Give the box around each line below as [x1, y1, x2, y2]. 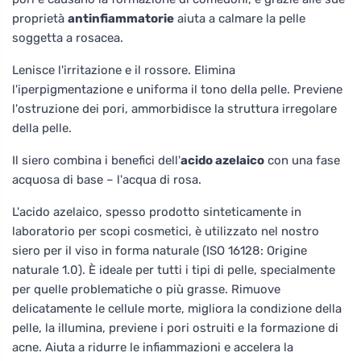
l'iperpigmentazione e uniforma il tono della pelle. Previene [12, 81, 342, 97]
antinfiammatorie [68, 10, 174, 26]
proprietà [12, 10, 68, 26]
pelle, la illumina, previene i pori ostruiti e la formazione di [12, 320, 338, 335]
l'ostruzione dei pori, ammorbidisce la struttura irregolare [12, 101, 337, 116]
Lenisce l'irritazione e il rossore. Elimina [12, 62, 235, 77]
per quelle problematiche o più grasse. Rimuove [12, 281, 280, 297]
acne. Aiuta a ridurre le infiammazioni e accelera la [12, 339, 293, 355]
